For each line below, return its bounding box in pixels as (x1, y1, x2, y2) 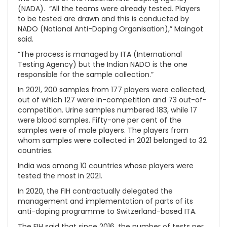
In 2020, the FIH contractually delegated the (18, 186, 173, 196)
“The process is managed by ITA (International (18, 49, 182, 59)
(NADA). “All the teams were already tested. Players (18, 4, 200, 14)
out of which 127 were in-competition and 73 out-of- (18, 95, 207, 105)
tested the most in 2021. (18, 171, 102, 181)
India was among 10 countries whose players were (18, 161, 194, 171)
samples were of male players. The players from (18, 125, 188, 135)
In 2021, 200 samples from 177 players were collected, (18, 85, 206, 95)
